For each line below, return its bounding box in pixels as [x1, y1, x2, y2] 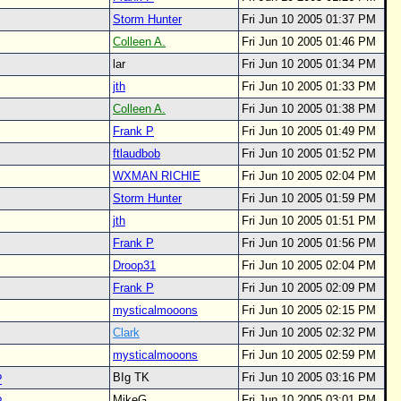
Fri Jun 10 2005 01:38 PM [242, 102, 376, 115]
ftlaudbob [113, 147, 160, 160]
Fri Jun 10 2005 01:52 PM [242, 147, 376, 160]
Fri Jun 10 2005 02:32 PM [242, 326, 376, 339]
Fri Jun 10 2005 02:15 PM [242, 303, 376, 317]
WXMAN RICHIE [113, 169, 200, 183]
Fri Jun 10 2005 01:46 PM [242, 35, 376, 48]
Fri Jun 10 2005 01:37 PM [242, 13, 376, 26]
